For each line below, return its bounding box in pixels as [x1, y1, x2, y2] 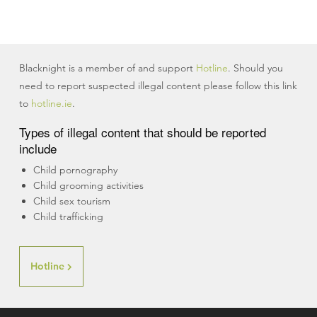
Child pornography [33, 163, 117, 177]
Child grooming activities [33, 179, 144, 192]
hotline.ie [30, 97, 72, 110]
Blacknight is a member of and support [18, 62, 196, 75]
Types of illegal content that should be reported [18, 123, 266, 142]
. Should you [227, 62, 283, 75]
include [18, 139, 57, 158]
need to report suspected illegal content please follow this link [18, 79, 297, 93]
